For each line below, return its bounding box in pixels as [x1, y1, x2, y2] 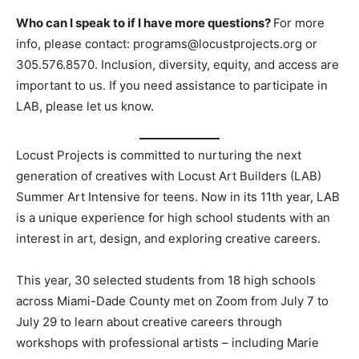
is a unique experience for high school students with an [16, 210, 330, 226]
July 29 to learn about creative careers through [16, 314, 282, 330]
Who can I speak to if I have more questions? [16, 14, 273, 30]
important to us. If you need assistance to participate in [16, 77, 328, 93]
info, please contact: [16, 35, 133, 51]
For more [273, 14, 325, 30]
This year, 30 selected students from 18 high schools [16, 272, 316, 288]
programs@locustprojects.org [133, 35, 302, 51]
